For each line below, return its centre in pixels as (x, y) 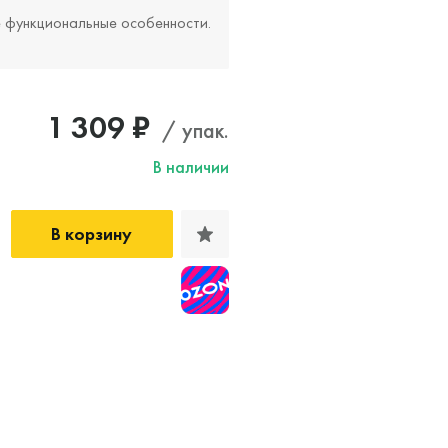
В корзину (92, 233)
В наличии (190, 166)
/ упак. (192, 130)
